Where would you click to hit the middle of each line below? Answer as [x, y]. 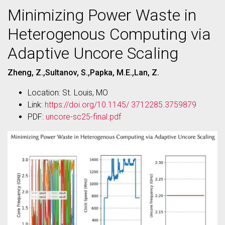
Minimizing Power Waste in [102, 15]
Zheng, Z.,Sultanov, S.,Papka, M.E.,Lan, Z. [83, 73]
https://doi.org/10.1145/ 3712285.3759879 [121, 105]
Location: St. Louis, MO [68, 93]
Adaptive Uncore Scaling [93, 53]
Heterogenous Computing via [109, 34]
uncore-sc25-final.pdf [83, 117]
